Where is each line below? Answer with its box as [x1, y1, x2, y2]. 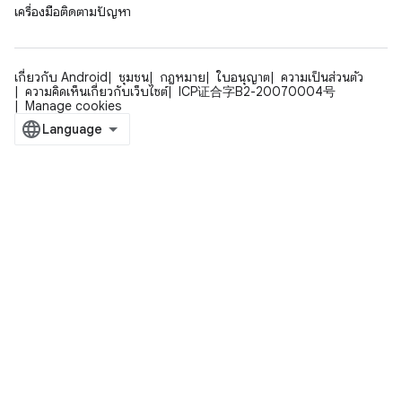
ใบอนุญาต [216, 69, 270, 86]
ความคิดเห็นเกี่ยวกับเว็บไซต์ [25, 83, 168, 100]
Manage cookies [25, 98, 121, 115]
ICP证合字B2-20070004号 [179, 83, 336, 100]
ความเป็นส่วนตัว [281, 69, 363, 86]
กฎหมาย [160, 69, 205, 86]
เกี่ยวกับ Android [14, 69, 108, 86]
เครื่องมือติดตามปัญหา [14, 4, 131, 21]
